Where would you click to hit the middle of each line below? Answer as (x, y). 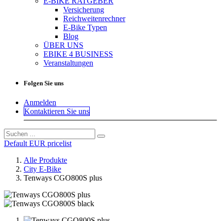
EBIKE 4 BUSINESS (78, 54)
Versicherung (84, 10)
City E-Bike (42, 169)
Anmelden (40, 103)
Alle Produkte (45, 160)
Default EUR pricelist (38, 144)
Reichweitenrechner (94, 18)
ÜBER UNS (63, 45)
